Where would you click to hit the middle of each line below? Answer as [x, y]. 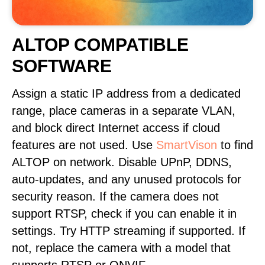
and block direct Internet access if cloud [116, 128]
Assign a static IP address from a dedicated [126, 93]
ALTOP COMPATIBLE [100, 45]
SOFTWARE [62, 66]
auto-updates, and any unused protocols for [127, 179]
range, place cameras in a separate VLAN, [124, 111]
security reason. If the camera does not [115, 196]
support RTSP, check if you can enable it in [124, 214]
